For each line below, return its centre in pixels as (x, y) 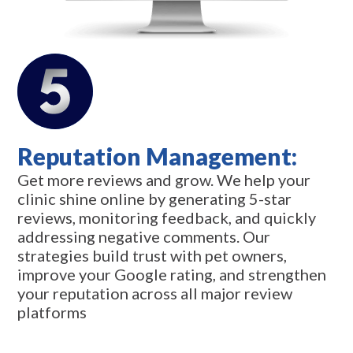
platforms (52, 312)
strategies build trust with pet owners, (152, 255)
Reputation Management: (158, 156)
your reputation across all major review (155, 293)
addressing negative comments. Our (144, 236)
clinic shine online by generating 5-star (155, 198)
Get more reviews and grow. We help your (164, 179)
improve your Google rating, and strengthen (172, 274)
